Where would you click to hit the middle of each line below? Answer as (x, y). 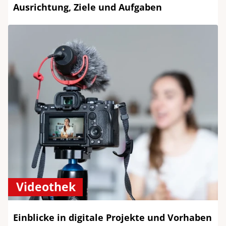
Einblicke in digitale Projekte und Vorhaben (112, 218)
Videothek (46, 187)
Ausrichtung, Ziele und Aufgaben (88, 7)
